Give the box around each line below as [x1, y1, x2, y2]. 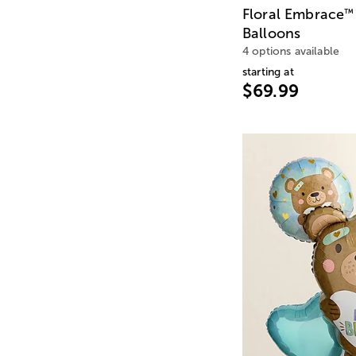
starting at [242, 65, 294, 78]
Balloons [242, 25, 301, 41]
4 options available [242, 44, 340, 57]
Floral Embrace [242, 6, 345, 22]
